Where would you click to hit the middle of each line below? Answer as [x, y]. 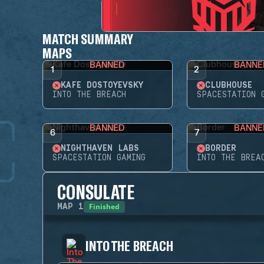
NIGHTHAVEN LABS [100, 148]
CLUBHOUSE [228, 85]
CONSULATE [96, 192]
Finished [104, 207]
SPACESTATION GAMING [99, 158]
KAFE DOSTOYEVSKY [102, 85]
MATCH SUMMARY [88, 39]
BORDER [220, 148]
